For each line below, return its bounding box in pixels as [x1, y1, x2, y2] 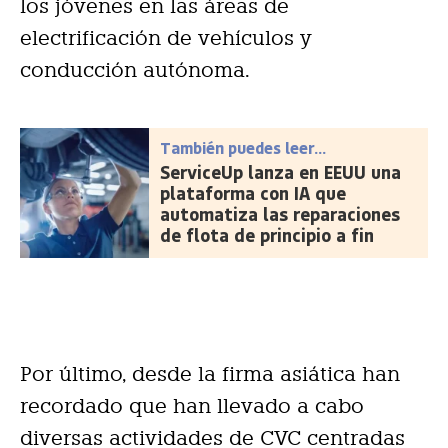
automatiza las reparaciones [160, 202, 401, 227]
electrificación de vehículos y [20, 26, 312, 51]
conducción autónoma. [20, 58, 250, 83]
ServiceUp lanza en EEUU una [160, 160, 402, 185]
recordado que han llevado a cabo [20, 394, 364, 419]
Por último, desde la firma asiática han [20, 362, 400, 387]
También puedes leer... [160, 137, 327, 159]
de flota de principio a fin [160, 223, 375, 248]
